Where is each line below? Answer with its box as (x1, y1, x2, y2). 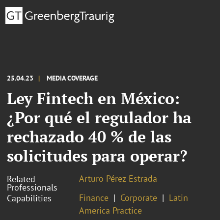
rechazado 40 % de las (7, 126, 171, 147)
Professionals (7, 181, 57, 193)
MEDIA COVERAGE (47, 73, 98, 82)
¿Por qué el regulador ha (7, 107, 192, 128)
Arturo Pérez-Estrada (79, 172, 157, 184)
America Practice (79, 204, 142, 216)
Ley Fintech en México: (7, 87, 180, 109)
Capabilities (7, 192, 52, 204)
